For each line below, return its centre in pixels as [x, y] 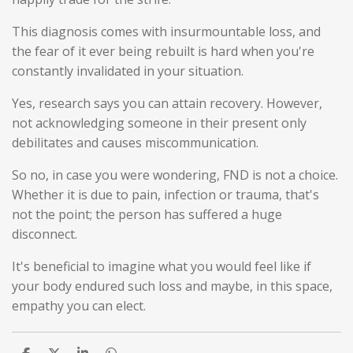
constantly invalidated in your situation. [129, 71]
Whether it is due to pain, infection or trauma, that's [165, 194]
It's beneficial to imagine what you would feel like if [162, 266]
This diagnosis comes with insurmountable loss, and [166, 31]
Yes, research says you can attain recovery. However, [167, 103]
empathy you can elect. [79, 305]
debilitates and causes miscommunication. [135, 142]
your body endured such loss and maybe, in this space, [172, 286]
